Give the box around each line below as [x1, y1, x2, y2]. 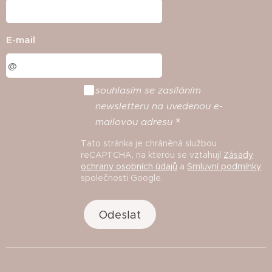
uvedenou [166, 100, 211, 112]
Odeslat [99, 208, 141, 222]
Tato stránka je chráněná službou [81, 138, 217, 149]
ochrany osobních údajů [81, 161, 178, 172]
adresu [141, 116, 173, 128]
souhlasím [95, 84, 142, 97]
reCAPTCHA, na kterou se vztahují [81, 149, 224, 161]
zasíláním [158, 84, 202, 97]
